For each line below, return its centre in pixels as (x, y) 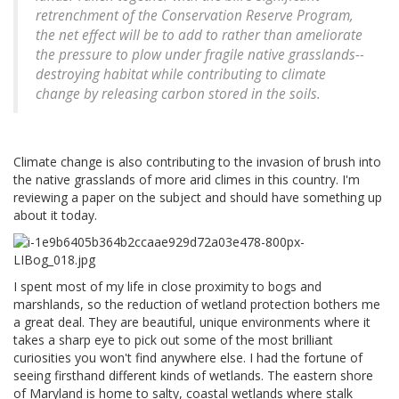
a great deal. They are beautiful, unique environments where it (192, 322)
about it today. (55, 216)
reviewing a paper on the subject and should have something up (198, 198)
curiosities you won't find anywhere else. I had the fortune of (188, 358)
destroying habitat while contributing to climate (181, 75)
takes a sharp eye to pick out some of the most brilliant (173, 340)
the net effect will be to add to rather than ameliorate (199, 36)
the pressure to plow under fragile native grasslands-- (200, 55)
